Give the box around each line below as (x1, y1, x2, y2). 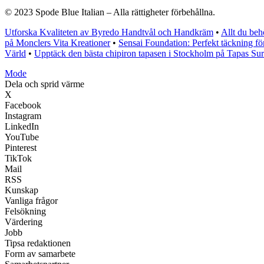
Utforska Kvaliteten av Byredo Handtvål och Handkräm (5, 27, 213, 38)
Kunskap (5, 185, 38, 196)
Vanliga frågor (5, 196, 58, 206)
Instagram (5, 111, 41, 121)
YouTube (5, 132, 39, 143)
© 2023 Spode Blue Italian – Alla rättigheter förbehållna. (5, 7, 215, 18)
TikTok (5, 153, 32, 164)
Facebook (5, 100, 41, 111)
